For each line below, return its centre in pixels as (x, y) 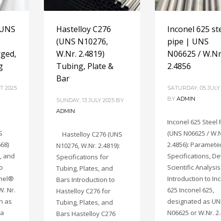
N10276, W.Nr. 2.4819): (88, 146)
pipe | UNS (188, 42)
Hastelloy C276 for (83, 191)
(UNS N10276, (82, 42)
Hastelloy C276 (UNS (89, 134)
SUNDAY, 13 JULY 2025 (85, 100)
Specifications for (82, 157)
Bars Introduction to (86, 180)
